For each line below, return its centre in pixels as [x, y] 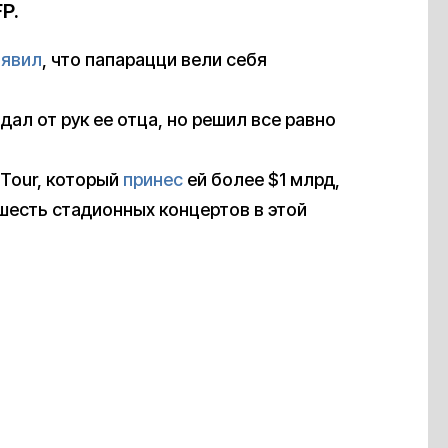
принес [153, 180]
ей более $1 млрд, [261, 180]
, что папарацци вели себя [154, 60]
